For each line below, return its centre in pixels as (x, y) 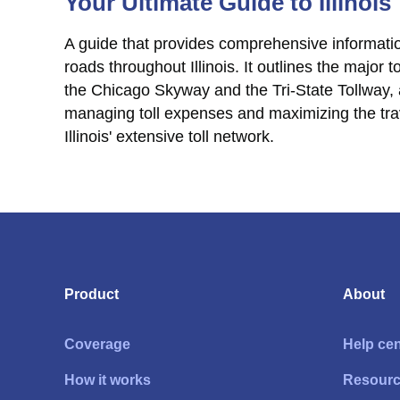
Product (92, 294)
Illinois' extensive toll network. (169, 137)
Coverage (97, 344)
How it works (108, 380)
